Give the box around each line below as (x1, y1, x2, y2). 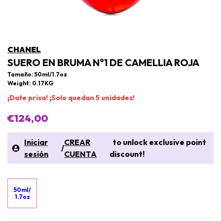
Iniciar (24, 137, 48, 147)
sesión (24, 149, 48, 159)
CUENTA (64, 149, 97, 159)
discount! (109, 149, 145, 159)
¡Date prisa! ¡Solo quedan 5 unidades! (7, 93, 135, 102)
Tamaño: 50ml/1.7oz (7, 71, 67, 78)
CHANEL (7, 44, 41, 54)
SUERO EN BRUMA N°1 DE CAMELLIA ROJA (7, 56, 199, 69)
